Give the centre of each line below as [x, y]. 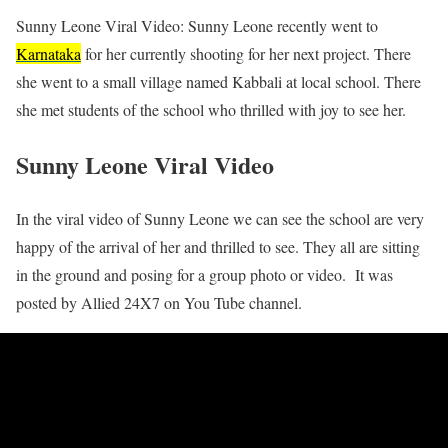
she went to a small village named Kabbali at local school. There [218, 81]
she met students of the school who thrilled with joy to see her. [211, 109]
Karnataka [48, 53]
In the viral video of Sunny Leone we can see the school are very [220, 219]
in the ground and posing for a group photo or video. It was [204, 275]
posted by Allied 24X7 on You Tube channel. [159, 303]
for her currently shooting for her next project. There [246, 53]
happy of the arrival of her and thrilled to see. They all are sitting [218, 247]
